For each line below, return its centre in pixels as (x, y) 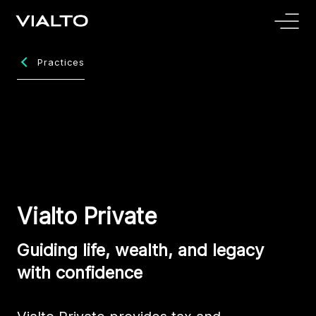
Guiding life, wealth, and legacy (140, 250)
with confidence (80, 273)
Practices (61, 62)
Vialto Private (87, 216)
